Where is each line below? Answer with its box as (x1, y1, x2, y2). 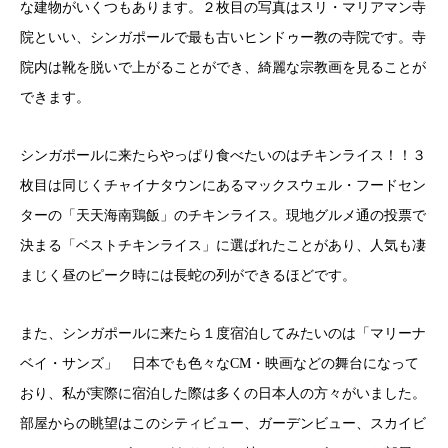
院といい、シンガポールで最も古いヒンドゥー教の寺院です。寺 (20, 29, 426, 45)
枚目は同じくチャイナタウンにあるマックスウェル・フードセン (20, 177, 426, 193)
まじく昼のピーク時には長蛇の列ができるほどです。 (20, 267, 356, 283)
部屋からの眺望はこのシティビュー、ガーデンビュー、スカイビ (20, 415, 426, 431)
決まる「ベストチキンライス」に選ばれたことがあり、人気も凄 (20, 237, 426, 253)
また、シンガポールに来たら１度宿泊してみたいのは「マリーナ (20, 325, 426, 341)
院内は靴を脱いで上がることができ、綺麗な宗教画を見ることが (20, 59, 426, 75)
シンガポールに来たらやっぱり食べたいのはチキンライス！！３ (20, 147, 426, 163)
